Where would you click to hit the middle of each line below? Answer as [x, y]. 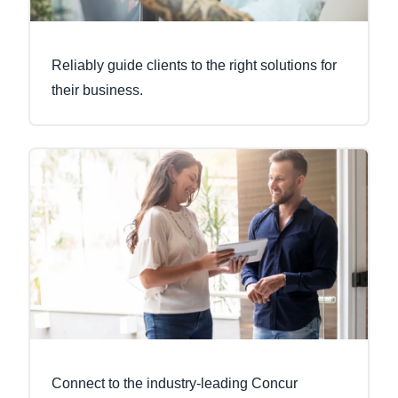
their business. [97, 91]
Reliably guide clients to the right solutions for [194, 66]
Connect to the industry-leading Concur [175, 383]
